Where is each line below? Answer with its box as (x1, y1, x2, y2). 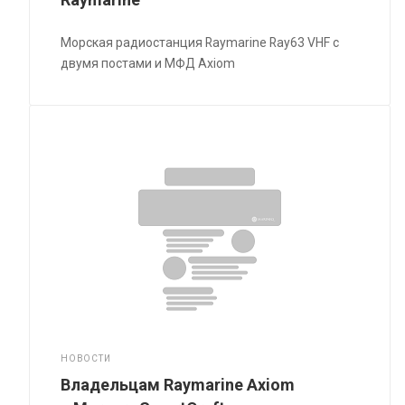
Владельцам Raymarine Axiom (61, 374, 296, 394)
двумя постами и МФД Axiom (61, 55, 236, 71)
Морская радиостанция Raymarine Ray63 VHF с (61, 34, 340, 50)
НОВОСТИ (61, 353, 111, 363)
